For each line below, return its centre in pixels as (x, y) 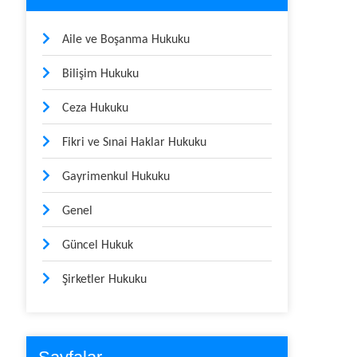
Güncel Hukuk (98, 245)
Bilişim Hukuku (101, 74)
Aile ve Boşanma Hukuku (126, 40)
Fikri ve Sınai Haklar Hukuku (135, 143)
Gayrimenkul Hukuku (116, 177)
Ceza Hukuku (96, 108)
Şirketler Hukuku (105, 280)
